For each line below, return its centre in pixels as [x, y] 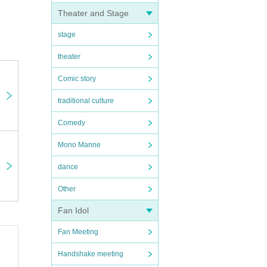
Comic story [77, 79]
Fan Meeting [78, 232]
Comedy [72, 123]
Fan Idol [73, 210]
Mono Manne [79, 145]
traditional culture [86, 101]
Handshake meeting [91, 254]
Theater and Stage [93, 13]
